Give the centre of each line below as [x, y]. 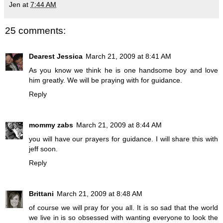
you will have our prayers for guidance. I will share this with [123, 139]
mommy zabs [51, 125]
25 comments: [35, 30]
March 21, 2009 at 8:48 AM [100, 194]
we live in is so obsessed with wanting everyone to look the [123, 218]
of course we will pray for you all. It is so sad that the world [123, 208]
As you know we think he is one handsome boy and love [123, 70]
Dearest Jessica [56, 56]
